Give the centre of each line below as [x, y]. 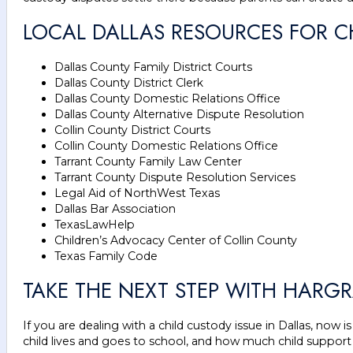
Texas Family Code [106, 256]
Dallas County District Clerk [129, 82]
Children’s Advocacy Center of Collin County [176, 240]
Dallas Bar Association [115, 208]
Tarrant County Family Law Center [148, 161]
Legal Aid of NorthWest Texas [137, 193]
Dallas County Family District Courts [153, 67]
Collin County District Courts [132, 130]
